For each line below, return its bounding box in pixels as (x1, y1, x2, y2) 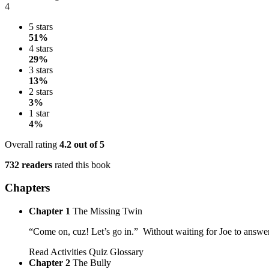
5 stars (29, 21, 53, 32)
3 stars (29, 64, 53, 75)
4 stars (29, 43, 53, 53)
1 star (29, 107, 49, 118)
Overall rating (5, 139, 59, 150)
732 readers (5, 159, 52, 170)
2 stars (29, 86, 53, 97)
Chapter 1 (29, 206, 70, 217)
